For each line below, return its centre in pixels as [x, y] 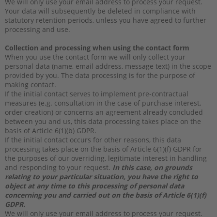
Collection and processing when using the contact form [98, 47]
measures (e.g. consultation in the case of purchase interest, [103, 103]
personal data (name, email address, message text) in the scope [108, 66]
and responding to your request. [59, 167]
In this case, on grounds [152, 167]
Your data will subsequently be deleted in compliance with [100, 11]
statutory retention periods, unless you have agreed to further [106, 20]
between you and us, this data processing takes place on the [103, 121]
